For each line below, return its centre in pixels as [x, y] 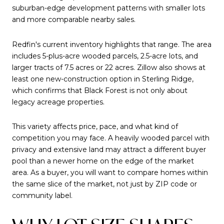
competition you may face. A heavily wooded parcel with [111, 138]
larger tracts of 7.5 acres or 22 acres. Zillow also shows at [109, 67]
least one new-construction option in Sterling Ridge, [103, 79]
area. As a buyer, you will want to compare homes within [110, 173]
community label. [42, 196]
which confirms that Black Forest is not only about [100, 90]
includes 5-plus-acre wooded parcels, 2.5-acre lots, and [105, 56]
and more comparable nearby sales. [74, 19]
